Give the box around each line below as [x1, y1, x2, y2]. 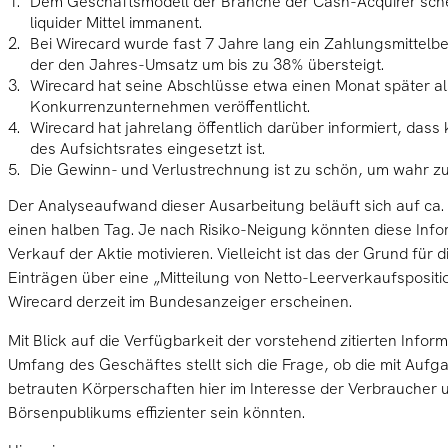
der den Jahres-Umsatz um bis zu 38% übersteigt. [29, 54, 384, 76]
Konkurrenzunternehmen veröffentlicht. [29, 96, 310, 118]
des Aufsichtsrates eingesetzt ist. [29, 138, 265, 160]
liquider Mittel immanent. [29, 12, 202, 34]
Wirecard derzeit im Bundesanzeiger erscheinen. [8, 291, 352, 313]
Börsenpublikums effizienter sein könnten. [8, 401, 305, 423]
